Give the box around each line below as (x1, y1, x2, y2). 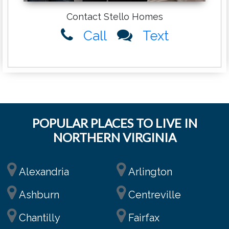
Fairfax (128, 211, 159, 224)
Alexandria (19, 165, 69, 178)
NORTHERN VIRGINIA (53, 129, 176, 145)
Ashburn (19, 188, 59, 201)
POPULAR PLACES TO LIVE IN (32, 115, 197, 130)
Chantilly (19, 211, 60, 224)
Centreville (128, 188, 181, 201)
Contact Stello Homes (66, 11, 163, 22)
